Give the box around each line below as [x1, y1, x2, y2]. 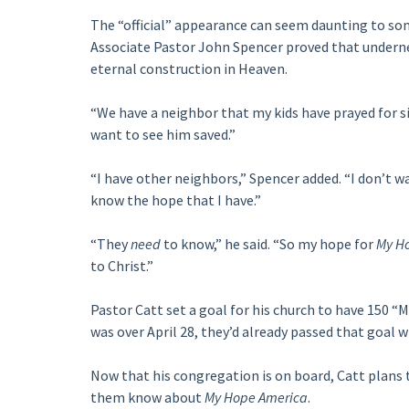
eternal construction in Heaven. [89, 59, 288, 78]
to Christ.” [89, 257, 153, 275]
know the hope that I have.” [89, 191, 261, 209]
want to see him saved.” [89, 125, 236, 143]
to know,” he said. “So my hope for [163, 235, 376, 253]
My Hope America [204, 388, 308, 406]
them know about [89, 388, 204, 406]
